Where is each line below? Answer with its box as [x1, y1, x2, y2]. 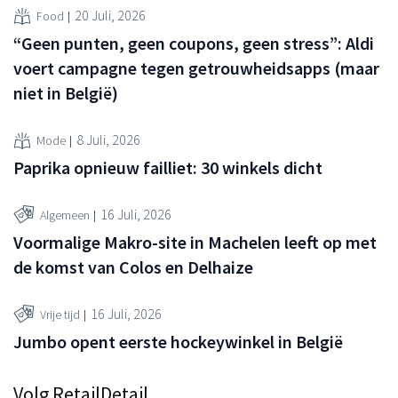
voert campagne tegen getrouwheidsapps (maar [13, 56, 379, 79]
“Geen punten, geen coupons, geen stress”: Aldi [13, 31, 374, 54]
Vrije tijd [40, 306, 80, 323]
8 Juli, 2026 [76, 131, 140, 149]
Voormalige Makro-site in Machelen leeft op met [13, 230, 377, 253]
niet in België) [13, 81, 118, 104]
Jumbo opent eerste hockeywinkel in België [13, 330, 343, 353]
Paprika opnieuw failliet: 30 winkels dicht [13, 155, 322, 179]
